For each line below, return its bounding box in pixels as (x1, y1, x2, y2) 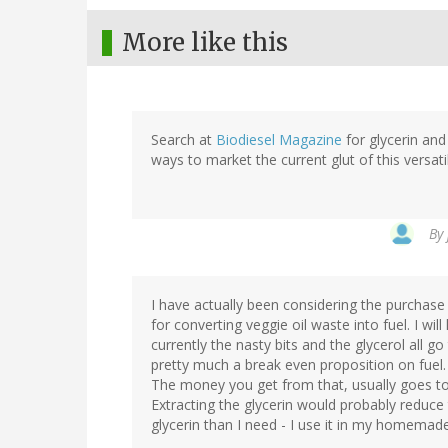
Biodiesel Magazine (216, 130, 342, 150)
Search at (151, 130, 216, 150)
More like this (122, 27, 288, 59)
